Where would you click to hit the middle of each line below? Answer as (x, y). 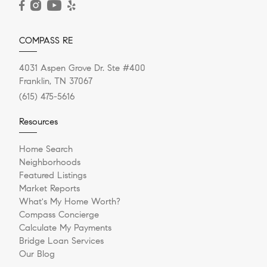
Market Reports (49, 189)
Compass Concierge (59, 215)
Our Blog (37, 254)
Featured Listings (53, 176)
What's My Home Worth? (70, 202)
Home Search (46, 149)
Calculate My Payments (65, 228)
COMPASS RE (46, 41)
